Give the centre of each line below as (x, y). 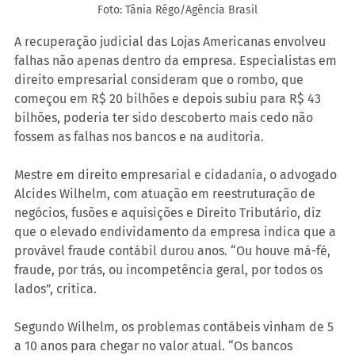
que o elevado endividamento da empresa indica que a (177, 232)
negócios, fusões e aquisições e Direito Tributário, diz (169, 213)
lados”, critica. (55, 289)
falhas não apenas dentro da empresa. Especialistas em (177, 61)
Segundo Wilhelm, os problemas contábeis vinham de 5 (176, 327)
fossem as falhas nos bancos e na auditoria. (139, 137)
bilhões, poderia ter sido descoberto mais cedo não (165, 118)
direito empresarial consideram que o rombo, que (160, 80)
